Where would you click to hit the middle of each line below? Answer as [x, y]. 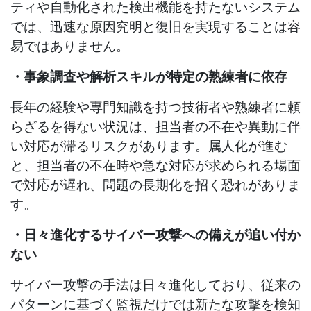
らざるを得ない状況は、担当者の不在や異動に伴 [155, 126]
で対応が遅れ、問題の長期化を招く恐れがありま [155, 184]
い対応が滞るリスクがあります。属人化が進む [149, 145]
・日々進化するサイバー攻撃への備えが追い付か [155, 234]
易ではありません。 [70, 45]
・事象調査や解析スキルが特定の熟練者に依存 [149, 76]
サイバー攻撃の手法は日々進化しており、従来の [155, 284]
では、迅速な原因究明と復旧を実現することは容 [155, 26]
